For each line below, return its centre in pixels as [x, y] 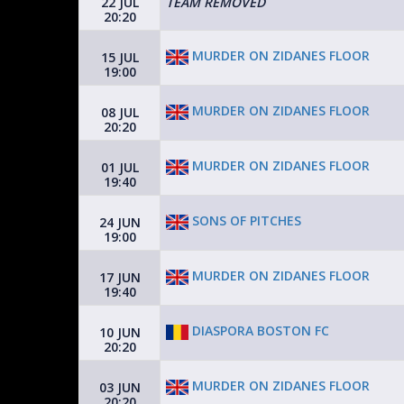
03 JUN [119, 387]
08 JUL [119, 112]
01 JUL [119, 167]
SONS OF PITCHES [245, 221]
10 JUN [119, 332]
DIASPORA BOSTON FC [259, 331]
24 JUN [119, 222]
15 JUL [119, 57]
